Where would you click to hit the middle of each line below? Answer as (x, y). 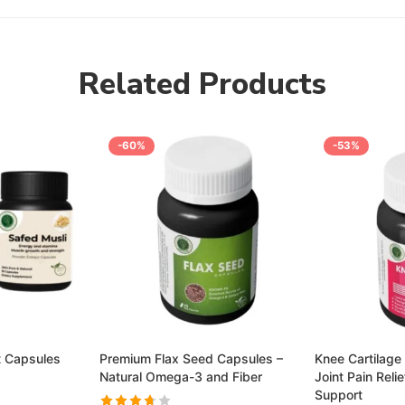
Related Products (202, 84)
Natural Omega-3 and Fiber (181, 376)
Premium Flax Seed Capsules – (191, 358)
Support (339, 394)
